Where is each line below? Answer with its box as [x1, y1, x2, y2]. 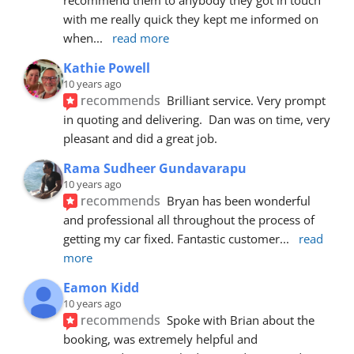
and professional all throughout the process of [63, 211, 314, 228]
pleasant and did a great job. [63, 130, 217, 146]
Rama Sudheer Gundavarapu [63, 159, 247, 177]
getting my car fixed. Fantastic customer [63, 230, 280, 247]
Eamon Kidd [63, 278, 139, 296]
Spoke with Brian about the [167, 311, 315, 328]
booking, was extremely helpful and [63, 330, 258, 347]
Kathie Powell [63, 58, 150, 77]
